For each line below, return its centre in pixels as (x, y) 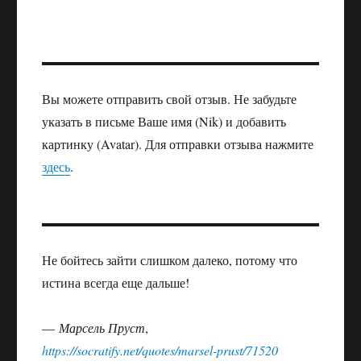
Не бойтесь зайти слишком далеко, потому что (170, 260)
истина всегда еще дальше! (116, 283)
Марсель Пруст (102, 328)
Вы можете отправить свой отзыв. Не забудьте (170, 99)
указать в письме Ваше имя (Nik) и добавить (164, 122)
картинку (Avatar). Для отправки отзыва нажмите (178, 144)
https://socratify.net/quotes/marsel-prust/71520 (160, 351)
